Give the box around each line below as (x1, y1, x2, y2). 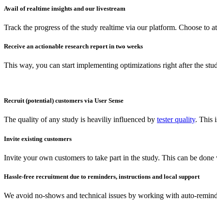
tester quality (157, 115, 195, 124)
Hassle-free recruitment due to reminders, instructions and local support (4, 172, 200, 180)
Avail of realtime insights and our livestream (4, 4, 125, 12)
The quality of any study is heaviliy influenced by (4, 115, 157, 124)
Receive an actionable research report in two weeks (4, 42, 143, 50)
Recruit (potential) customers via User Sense (4, 97, 124, 105)
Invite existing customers (4, 135, 72, 142)
